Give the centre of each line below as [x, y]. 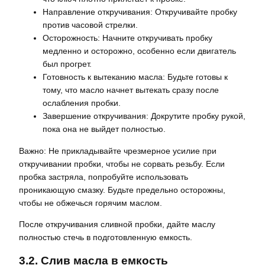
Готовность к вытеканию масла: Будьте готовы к [135, 77]
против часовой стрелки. [90, 25]
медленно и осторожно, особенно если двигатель [139, 51]
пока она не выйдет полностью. [104, 129]
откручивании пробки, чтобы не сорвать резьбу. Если [122, 164]
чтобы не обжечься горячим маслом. [91, 203]
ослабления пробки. [82, 103]
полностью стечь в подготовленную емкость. [106, 237]
